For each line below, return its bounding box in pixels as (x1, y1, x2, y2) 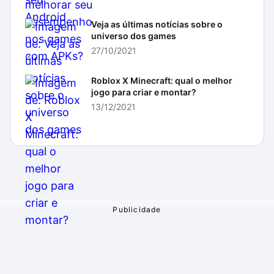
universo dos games (91, 31, 176, 41)
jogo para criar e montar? (91, 87, 196, 97)
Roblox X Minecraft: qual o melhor (91, 75, 232, 86)
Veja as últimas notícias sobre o (91, 19, 223, 29)
